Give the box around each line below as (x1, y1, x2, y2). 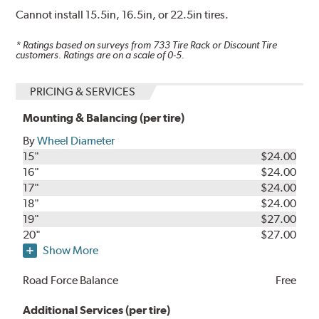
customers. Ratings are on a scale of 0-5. (16, 48, 185, 61)
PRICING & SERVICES (30, 85, 136, 99)
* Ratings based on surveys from (16, 38, 154, 51)
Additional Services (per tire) (23, 303, 171, 318)
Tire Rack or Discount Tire (170, 38, 278, 51)
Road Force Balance (23, 273, 119, 288)
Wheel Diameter (37, 134, 115, 148)
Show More (43, 244, 99, 258)
